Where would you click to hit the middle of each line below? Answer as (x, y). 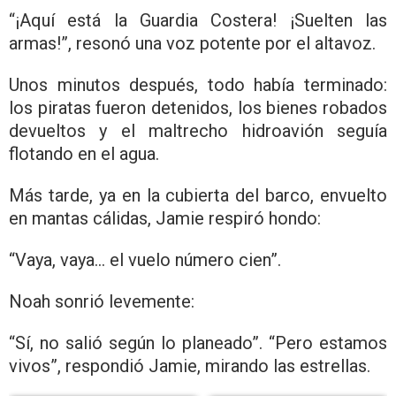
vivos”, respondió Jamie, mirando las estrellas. (190, 366)
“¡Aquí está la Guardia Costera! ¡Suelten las (198, 20)
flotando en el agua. (84, 153)
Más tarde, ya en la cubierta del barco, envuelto (198, 195)
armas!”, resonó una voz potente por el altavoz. (192, 43)
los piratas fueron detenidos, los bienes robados (198, 107)
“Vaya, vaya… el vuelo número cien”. (145, 259)
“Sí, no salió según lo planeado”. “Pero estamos (198, 343)
